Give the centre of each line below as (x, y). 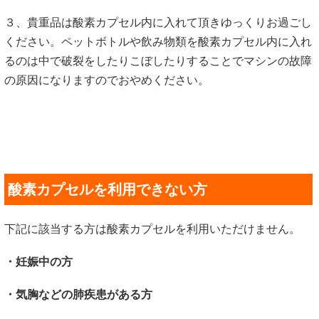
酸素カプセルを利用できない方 (108, 189)
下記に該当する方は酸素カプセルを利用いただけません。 (152, 229)
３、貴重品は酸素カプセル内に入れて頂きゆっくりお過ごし (158, 23)
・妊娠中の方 (38, 261)
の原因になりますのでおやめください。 (107, 80)
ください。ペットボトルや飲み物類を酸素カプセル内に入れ (158, 42)
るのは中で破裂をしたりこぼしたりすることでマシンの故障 (158, 61)
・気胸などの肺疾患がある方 (78, 294)
